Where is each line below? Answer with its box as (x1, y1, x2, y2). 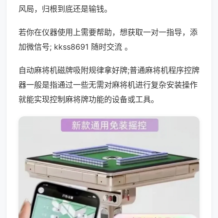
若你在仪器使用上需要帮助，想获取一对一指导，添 (18, 27, 198, 37)
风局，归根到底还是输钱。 (18, 4, 112, 14)
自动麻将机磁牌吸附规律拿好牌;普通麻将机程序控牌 (18, 65, 200, 75)
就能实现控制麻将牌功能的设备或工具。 (18, 94, 159, 104)
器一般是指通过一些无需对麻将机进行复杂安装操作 (18, 80, 198, 90)
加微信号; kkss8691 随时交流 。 (18, 42, 132, 52)
